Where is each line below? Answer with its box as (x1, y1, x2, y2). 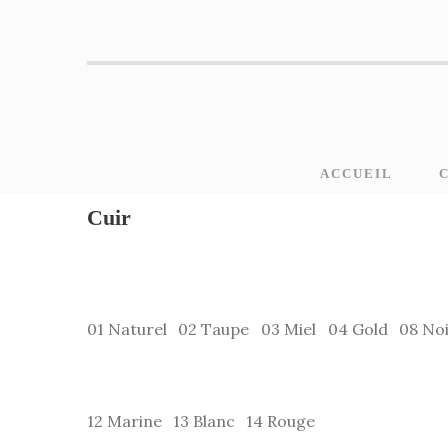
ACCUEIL (320, 166, 393, 182)
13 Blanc (173, 411, 235, 431)
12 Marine (87, 411, 162, 431)
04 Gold (328, 319, 388, 339)
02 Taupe (178, 319, 249, 339)
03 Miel (261, 319, 316, 339)
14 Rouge (246, 411, 315, 431)
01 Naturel (87, 319, 167, 339)
